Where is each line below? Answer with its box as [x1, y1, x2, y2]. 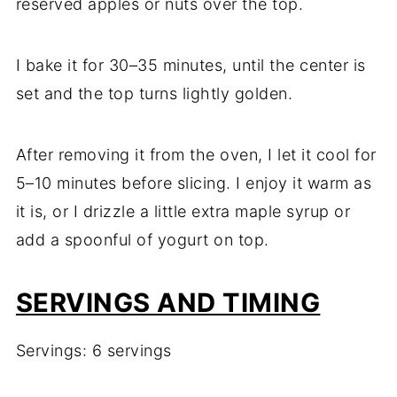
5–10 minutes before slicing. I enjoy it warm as [15, 174, 372, 193]
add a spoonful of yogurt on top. [15, 230, 269, 250]
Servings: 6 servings [15, 341, 172, 361]
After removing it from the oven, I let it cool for [15, 145, 377, 165]
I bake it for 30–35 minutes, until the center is [15, 56, 366, 75]
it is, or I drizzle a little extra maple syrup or [15, 202, 351, 222]
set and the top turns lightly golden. [15, 84, 293, 104]
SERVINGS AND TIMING [15, 287, 321, 319]
